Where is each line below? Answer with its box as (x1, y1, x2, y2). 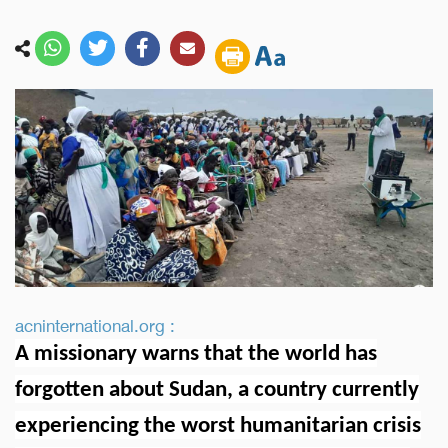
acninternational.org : (15, 307, 175, 340)
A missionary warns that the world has (15, 342, 377, 366)
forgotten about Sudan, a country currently (15, 378, 419, 402)
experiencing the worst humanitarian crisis (15, 414, 421, 438)
